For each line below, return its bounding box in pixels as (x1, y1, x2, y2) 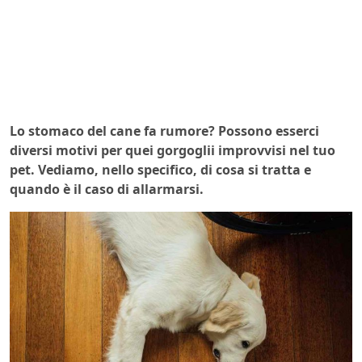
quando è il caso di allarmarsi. (10, 179, 204, 198)
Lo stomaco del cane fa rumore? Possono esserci (10, 121, 319, 140)
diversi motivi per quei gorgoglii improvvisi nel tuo (10, 141, 335, 159)
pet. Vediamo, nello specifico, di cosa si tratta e (10, 160, 311, 179)
